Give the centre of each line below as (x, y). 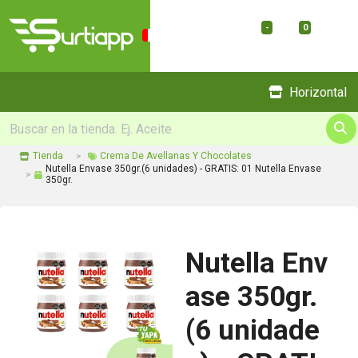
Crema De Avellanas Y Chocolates (176, 156)
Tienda (48, 156)
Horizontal (318, 92)
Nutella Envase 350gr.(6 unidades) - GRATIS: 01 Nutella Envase (183, 169)
